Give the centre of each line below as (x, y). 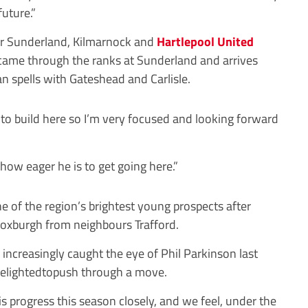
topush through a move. (104, 272)
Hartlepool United (205, 41)
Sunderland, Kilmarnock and (80, 41)
